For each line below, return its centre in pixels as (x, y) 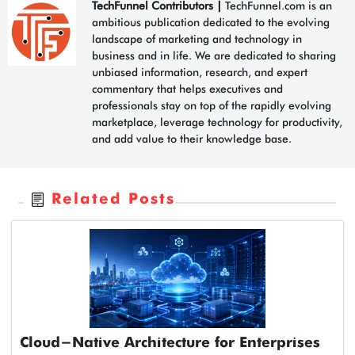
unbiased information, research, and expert (200, 72)
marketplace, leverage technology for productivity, (217, 122)
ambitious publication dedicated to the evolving (211, 22)
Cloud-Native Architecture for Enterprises (170, 343)
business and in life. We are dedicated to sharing (214, 55)
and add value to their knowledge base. (192, 138)
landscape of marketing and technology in (197, 38)
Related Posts (113, 199)
